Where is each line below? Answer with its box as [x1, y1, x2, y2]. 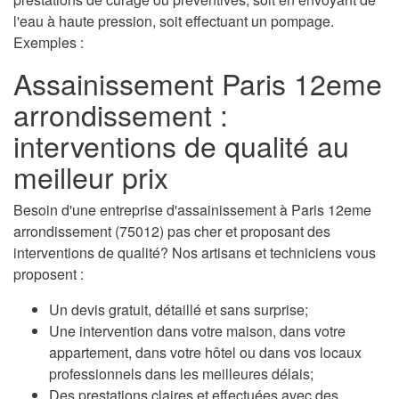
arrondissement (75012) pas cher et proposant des [13, 220, 330, 241]
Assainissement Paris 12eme [13, 61, 382, 103]
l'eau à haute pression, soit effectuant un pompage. [13, 10, 334, 31]
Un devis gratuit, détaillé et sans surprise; [49, 298, 308, 320]
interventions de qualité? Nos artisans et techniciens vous [13, 241, 376, 263]
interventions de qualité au [13, 124, 349, 166]
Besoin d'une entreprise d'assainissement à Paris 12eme [13, 199, 371, 220]
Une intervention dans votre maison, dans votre [49, 320, 346, 341]
